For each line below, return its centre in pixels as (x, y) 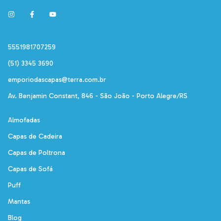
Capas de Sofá (30, 169)
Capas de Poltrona (37, 152)
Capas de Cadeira (35, 136)
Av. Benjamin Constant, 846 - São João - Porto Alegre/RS (98, 96)
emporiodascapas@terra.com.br (57, 79)
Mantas (19, 201)
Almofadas (24, 120)
